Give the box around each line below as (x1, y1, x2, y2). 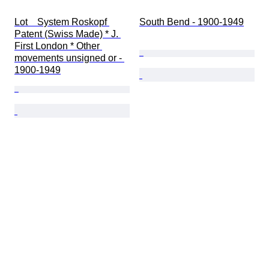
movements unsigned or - (14, 53, 124, 64)
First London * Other (14, 41, 102, 52)
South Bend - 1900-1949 (139, 17, 244, 28)
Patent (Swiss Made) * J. (14, 29, 121, 40)
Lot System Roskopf (14, 17, 109, 28)
